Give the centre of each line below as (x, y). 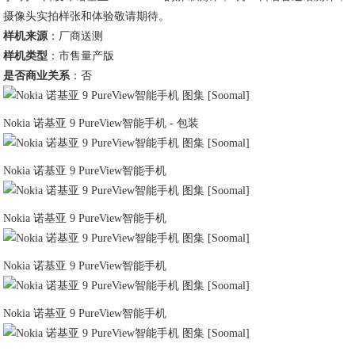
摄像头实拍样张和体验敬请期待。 (87, 16)
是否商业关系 (37, 76)
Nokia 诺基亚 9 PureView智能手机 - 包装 (101, 123)
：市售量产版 (81, 56)
